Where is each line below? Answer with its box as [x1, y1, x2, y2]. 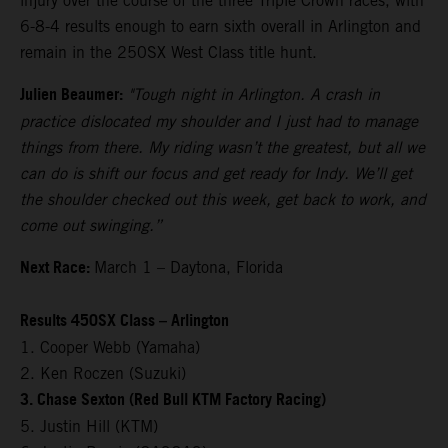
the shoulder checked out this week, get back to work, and [20, 189, 426, 209]
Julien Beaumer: [20, 79, 123, 111]
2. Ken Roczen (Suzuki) [20, 363, 186, 383]
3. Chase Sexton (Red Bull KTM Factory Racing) [20, 384, 326, 416]
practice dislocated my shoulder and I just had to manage [20, 111, 418, 131]
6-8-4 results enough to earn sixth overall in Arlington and [20, 16, 421, 36]
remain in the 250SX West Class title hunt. [20, 42, 317, 62]
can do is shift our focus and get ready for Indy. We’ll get [20, 163, 412, 183]
